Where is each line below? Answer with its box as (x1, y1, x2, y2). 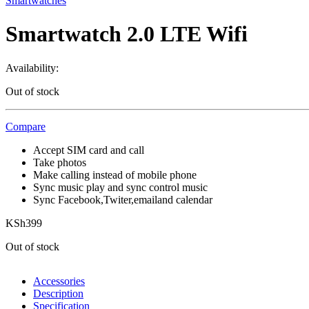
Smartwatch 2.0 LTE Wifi (6, 21, 248, 47)
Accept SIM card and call (33, 143, 144, 156)
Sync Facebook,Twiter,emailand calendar (33, 193, 212, 206)
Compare (6, 120, 46, 132)
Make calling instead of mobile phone (33, 168, 197, 181)
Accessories (33, 275, 85, 287)
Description (33, 287, 83, 299)
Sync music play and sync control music (33, 181, 208, 193)
